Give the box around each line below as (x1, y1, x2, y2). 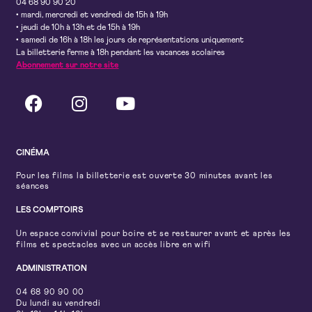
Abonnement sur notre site (16, 61, 119, 70)
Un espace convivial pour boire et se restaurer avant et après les (16, 230, 291, 239)
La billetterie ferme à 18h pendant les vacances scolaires (16, 49, 226, 58)
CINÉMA (16, 149, 50, 158)
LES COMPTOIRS (16, 206, 84, 215)
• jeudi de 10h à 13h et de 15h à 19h (16, 24, 141, 33)
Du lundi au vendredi (16, 299, 101, 309)
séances (16, 182, 52, 192)
